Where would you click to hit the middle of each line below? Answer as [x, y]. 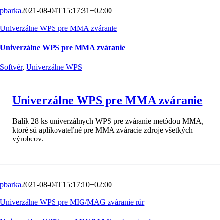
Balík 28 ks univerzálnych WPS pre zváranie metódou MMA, [108, 121]
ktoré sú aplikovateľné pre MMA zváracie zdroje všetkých [103, 130]
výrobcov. [28, 138]
